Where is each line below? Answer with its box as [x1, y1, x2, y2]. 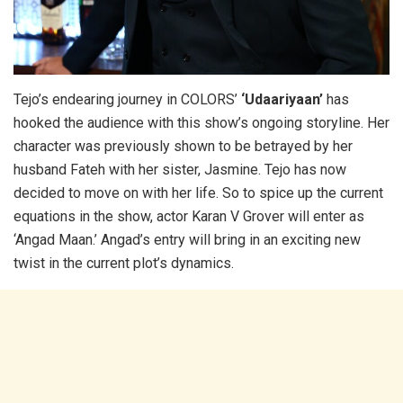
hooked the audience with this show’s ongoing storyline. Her [13, 113, 390, 131]
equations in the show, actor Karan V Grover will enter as [13, 207, 364, 225]
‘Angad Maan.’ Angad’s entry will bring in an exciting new [13, 230, 361, 248]
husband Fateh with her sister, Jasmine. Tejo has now [13, 160, 346, 178]
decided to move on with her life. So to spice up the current [13, 184, 383, 201]
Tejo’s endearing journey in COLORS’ [13, 90, 241, 108]
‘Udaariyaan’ [241, 90, 323, 108]
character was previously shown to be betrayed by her [13, 137, 353, 155]
